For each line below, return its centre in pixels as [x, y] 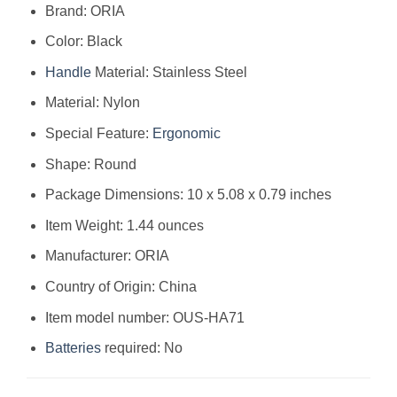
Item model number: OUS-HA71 [144, 317]
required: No [141, 348]
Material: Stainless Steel [169, 72]
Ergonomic [186, 133]
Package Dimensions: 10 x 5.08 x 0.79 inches [188, 195]
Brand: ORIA [85, 11]
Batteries [73, 348]
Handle [68, 72]
